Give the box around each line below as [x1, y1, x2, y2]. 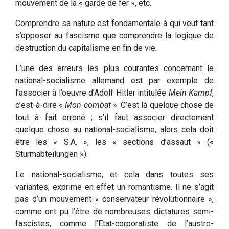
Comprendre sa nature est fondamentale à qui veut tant [15, 18, 214, 29]
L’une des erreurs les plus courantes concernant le [15, 63, 214, 74]
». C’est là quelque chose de [110, 100, 214, 110]
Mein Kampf [168, 88, 213, 98]
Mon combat [65, 100, 111, 110]
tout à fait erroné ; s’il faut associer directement [15, 112, 214, 123]
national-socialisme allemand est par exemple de [15, 76, 214, 86]
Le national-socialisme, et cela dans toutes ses [15, 170, 214, 180]
